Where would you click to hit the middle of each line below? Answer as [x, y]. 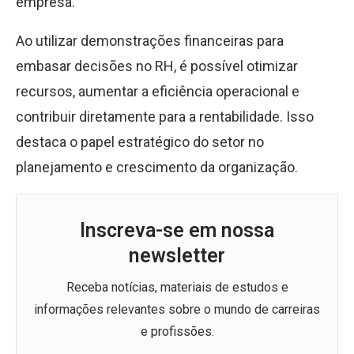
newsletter [177, 256]
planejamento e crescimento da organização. [157, 167]
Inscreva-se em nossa [177, 230]
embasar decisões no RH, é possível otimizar [157, 66]
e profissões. [177, 331]
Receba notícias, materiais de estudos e [177, 287]
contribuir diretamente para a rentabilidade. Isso [165, 117]
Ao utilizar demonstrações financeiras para [150, 41]
